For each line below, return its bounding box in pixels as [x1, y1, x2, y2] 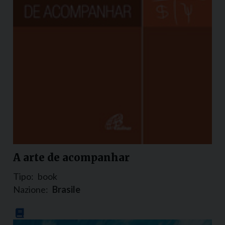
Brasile [52, 184, 80, 195]
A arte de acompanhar [13, 151, 130, 164]
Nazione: [13, 184, 48, 195]
